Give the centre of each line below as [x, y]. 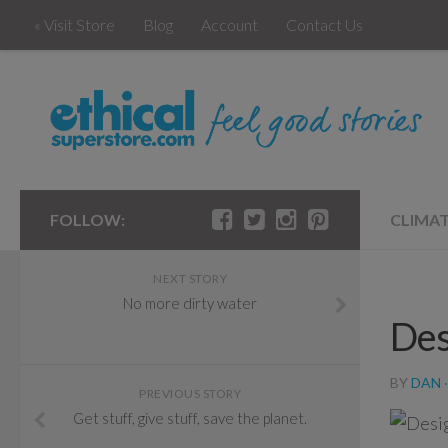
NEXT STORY [190, 278]
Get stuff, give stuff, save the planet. [190, 417]
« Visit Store [74, 24]
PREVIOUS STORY [190, 393]
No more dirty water [190, 302]
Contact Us [324, 24]
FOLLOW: [87, 219]
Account [229, 24]
